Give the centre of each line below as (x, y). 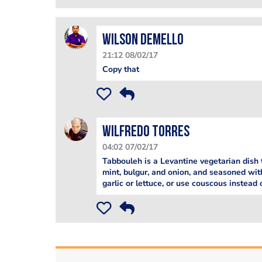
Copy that (120, 69)
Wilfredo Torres (146, 132)
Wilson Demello (143, 41)
